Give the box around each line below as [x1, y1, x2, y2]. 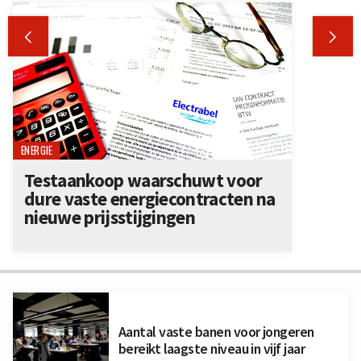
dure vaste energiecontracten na [24, 187, 276, 211]
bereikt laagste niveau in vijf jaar [118, 339, 305, 358]
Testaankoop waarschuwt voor [24, 168, 263, 193]
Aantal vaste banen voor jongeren [118, 322, 314, 341]
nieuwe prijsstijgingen [24, 205, 195, 230]
